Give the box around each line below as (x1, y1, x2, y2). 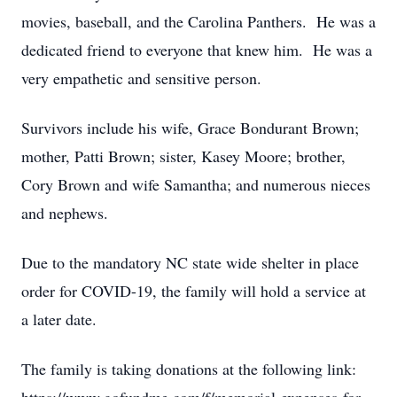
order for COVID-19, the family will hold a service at (21, 280, 366, 301)
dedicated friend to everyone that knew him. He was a (21, 39, 372, 60)
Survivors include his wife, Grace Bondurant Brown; (21, 117, 359, 138)
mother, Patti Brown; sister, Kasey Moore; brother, (21, 145, 346, 167)
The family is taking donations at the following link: (21, 358, 356, 379)
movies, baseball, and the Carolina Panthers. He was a (21, 11, 376, 32)
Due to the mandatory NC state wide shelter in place (21, 252, 359, 273)
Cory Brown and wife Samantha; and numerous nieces (21, 174, 370, 195)
